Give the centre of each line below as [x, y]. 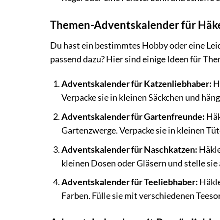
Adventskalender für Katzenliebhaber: [136, 84]
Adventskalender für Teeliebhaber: [129, 182]
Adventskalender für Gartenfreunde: [133, 116]
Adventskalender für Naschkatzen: [129, 149]
